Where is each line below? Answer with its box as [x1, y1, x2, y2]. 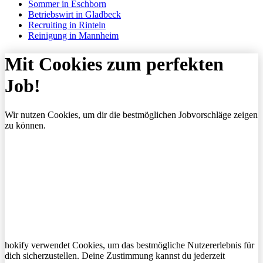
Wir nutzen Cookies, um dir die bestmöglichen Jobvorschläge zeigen [5, 109, 258, 120]
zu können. [5, 120, 46, 130]
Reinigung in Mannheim [28, 30, 119, 41]
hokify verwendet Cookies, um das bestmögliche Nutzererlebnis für [5, 240, 254, 250]
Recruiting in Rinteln [28, 19, 106, 30]
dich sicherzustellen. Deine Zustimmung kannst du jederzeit [5, 250, 225, 261]
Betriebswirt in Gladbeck [28, 9, 121, 19]
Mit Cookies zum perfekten [5, 53, 224, 75]
